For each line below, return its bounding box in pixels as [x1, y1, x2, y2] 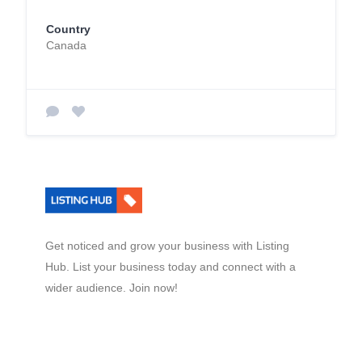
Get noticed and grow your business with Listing [45, 239, 289, 252]
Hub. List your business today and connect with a [45, 260, 296, 273]
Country [46, 23, 90, 36]
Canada [46, 39, 86, 52]
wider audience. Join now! [45, 281, 178, 294]
